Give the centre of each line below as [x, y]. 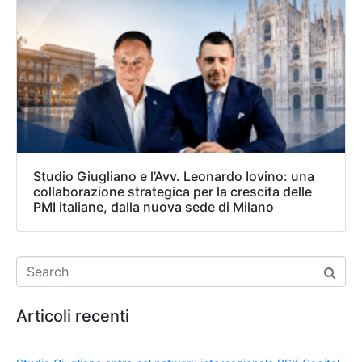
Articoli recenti [73, 316]
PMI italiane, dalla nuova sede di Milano [154, 207]
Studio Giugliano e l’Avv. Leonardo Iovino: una [174, 177]
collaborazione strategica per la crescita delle [173, 192]
